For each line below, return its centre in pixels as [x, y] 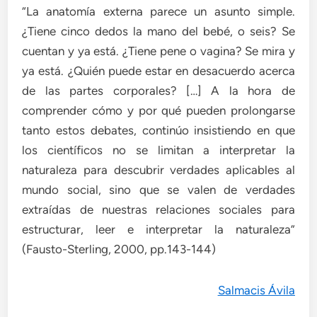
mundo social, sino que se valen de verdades [158, 190]
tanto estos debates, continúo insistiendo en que [158, 131]
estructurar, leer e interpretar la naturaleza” [158, 230]
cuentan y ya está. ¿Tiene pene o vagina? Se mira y [158, 51]
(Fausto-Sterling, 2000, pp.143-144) [119, 249]
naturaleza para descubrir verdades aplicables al [158, 170]
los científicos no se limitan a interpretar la [158, 150]
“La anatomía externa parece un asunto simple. [158, 12]
